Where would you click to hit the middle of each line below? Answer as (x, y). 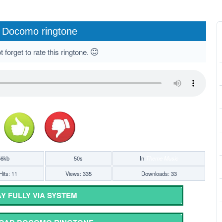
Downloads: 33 (159, 174)
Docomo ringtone (40, 31)
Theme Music (162, 158)
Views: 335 (78, 174)
